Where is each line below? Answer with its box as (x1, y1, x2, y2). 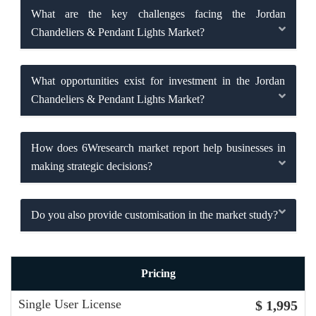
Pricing (140, 267, 176, 279)
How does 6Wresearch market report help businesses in (30, 142, 286, 154)
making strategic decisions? (30, 160, 152, 173)
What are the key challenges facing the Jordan (30, 8, 286, 20)
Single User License (18, 296, 121, 311)
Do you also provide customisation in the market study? (30, 209, 278, 221)
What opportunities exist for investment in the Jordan (30, 75, 286, 87)
